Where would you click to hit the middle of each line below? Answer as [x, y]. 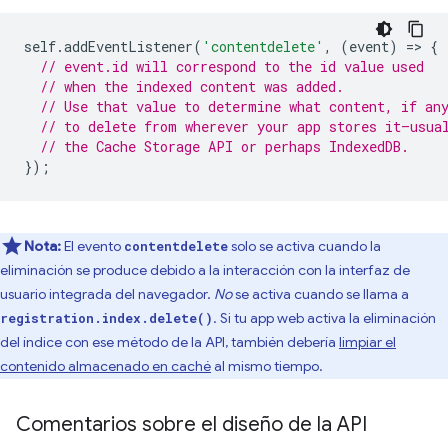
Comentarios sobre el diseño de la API [191, 424]
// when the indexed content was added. [192, 86]
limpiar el [367, 341]
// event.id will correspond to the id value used [232, 66]
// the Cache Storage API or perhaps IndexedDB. [224, 146]
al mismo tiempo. [267, 365]
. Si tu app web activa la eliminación [324, 317]
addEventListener [128, 46]
